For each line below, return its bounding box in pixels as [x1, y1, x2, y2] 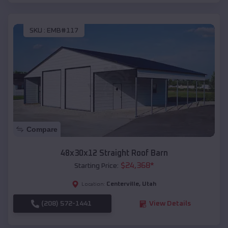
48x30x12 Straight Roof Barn [60, 149, 168, 158]
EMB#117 [47, 26, 78, 34]
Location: [81, 182, 105, 187]
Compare [26, 125, 58, 134]
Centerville [106, 181, 139, 188]
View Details [149, 200, 191, 208]
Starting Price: [74, 162, 119, 170]
